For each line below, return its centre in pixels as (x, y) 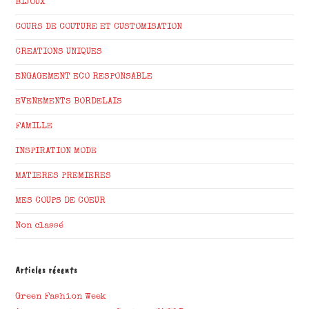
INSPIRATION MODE (56, 151)
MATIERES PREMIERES (63, 176)
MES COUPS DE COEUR (61, 201)
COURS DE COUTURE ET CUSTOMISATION (99, 27)
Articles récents (47, 270)
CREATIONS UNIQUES (59, 52)
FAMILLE (34, 127)
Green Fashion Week (61, 297)
